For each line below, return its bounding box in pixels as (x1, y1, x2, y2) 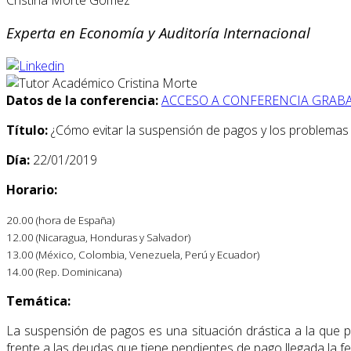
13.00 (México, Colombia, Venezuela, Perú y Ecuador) (6, 248, 259, 262)
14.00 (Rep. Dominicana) (6, 265, 121, 280)
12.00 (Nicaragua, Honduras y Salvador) (6, 230, 190, 245)
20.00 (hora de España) (6, 213, 114, 228)
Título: (6, 121, 51, 139)
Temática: (6, 292, 71, 310)
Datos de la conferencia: (6, 92, 158, 110)
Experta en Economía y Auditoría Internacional (6, 23, 310, 43)
